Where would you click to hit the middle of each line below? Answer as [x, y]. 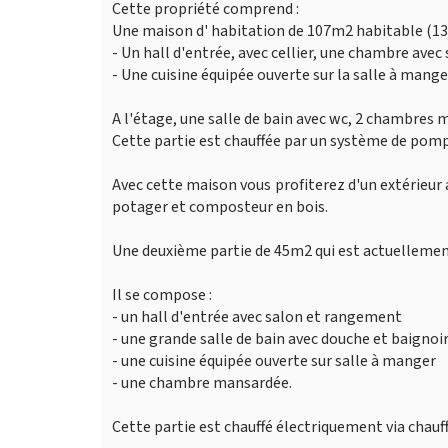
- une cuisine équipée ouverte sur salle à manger [274, 361]
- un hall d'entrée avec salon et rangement [257, 317]
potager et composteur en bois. [220, 207]
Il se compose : [162, 295]
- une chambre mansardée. [202, 383]
